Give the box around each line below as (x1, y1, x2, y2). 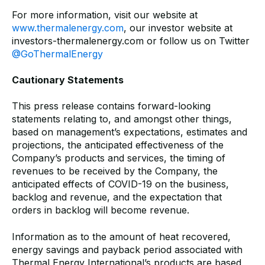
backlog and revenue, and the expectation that (12, 191, 222, 203)
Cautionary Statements (12, 74, 126, 86)
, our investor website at (124, 21, 232, 34)
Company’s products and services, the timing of (12, 152, 225, 164)
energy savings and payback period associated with (12, 243, 243, 256)
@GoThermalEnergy (12, 47, 103, 60)
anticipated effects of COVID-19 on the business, (12, 178, 229, 190)
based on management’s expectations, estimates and (12, 126, 247, 138)
